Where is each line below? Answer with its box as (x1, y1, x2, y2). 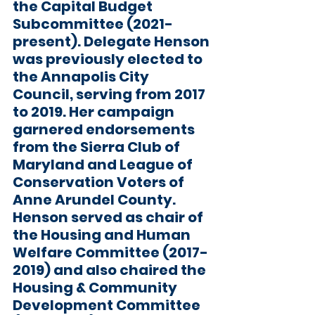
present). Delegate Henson (13, 32, 212, 51)
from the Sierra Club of (13, 137, 183, 157)
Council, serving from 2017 (13, 84, 208, 104)
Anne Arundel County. (13, 190, 179, 210)
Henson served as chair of (13, 207, 206, 227)
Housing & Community (13, 278, 180, 297)
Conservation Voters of (13, 172, 187, 192)
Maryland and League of (13, 155, 195, 174)
